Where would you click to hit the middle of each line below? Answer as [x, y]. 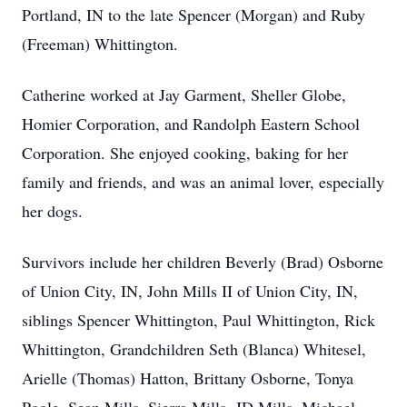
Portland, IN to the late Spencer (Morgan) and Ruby [194, 15]
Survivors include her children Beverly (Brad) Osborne [203, 262]
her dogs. [52, 211]
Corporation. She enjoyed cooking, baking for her [185, 153]
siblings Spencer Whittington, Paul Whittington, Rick [199, 320]
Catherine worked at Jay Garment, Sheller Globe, [184, 94]
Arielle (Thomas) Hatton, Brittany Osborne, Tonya [188, 378]
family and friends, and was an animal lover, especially [203, 182]
